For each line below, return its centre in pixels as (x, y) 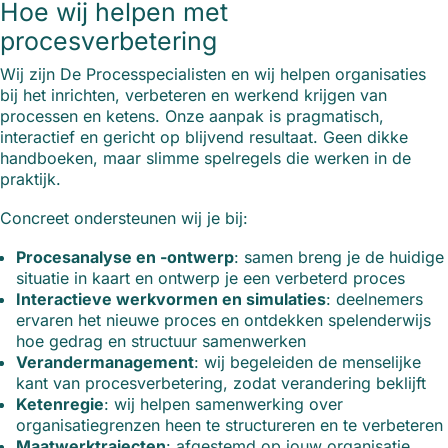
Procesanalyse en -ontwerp (125, 257)
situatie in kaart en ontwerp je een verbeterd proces (210, 278)
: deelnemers (374, 299)
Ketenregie (60, 404)
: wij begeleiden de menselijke (307, 362)
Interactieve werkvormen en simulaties (171, 299)
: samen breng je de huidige (339, 257)
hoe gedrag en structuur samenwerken (161, 341)
